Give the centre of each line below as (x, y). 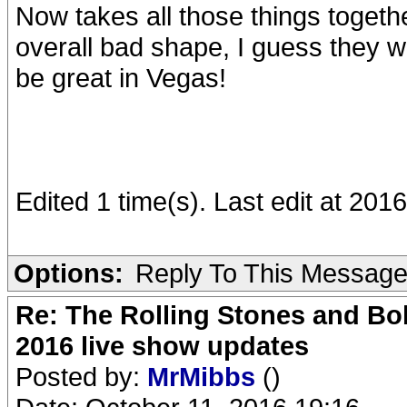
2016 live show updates (162, 346)
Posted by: (81, 377)
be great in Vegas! (121, 78)
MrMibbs (205, 377)
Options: (69, 273)
